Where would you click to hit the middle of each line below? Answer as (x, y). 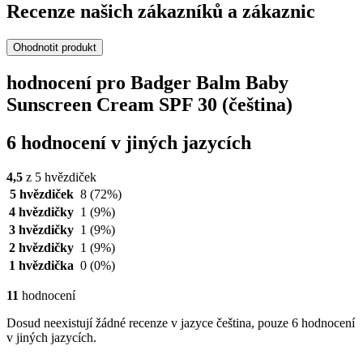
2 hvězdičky (41, 247)
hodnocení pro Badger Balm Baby (147, 82)
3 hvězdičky (41, 229)
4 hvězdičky (41, 211)
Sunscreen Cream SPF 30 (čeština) (149, 104)
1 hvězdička (41, 265)
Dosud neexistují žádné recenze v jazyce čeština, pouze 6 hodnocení (181, 322)
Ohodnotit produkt (55, 47)
